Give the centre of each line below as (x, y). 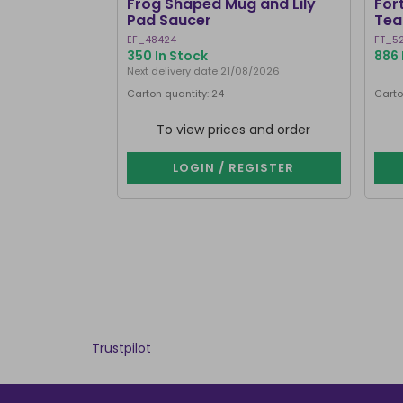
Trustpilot (121, 348)
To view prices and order (233, 130)
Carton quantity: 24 (175, 94)
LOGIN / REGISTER (233, 168)
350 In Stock (167, 56)
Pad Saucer (169, 20)
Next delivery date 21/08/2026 (203, 71)
